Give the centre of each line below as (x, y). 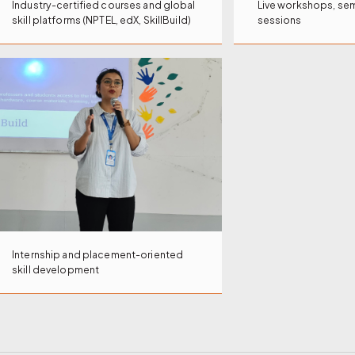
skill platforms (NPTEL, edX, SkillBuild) (101, 19)
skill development (56, 270)
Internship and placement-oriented (98, 255)
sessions (279, 19)
